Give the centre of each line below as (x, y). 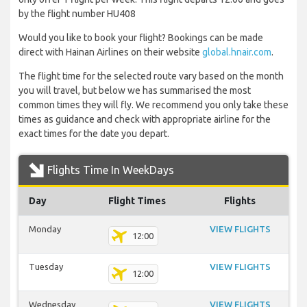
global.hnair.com (237, 52)
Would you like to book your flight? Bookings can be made (141, 38)
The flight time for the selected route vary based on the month (151, 76)
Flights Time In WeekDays (111, 170)
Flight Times (137, 201)
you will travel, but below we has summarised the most (135, 91)
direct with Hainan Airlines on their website (110, 52)
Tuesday (46, 267)
